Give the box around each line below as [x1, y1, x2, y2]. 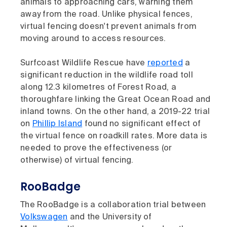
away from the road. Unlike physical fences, [20, 11, 193, 19]
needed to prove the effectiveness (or [20, 144, 172, 153]
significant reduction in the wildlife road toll [20, 71, 193, 80]
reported [147, 59, 183, 68]
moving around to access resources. [20, 35, 166, 44]
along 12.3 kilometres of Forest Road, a [20, 84, 176, 92]
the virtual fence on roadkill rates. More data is [20, 132, 208, 141]
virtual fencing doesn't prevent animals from [20, 23, 196, 31]
